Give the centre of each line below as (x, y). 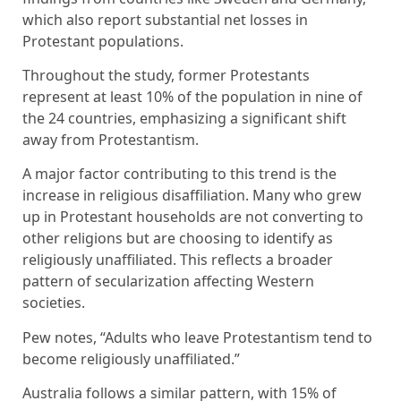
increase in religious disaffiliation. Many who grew (192, 196)
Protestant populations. (103, 41)
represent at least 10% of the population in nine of (192, 97)
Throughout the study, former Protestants (166, 76)
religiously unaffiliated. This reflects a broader (178, 260)
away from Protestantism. (111, 140)
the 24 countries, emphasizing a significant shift (184, 119)
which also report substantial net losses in (165, 19)
